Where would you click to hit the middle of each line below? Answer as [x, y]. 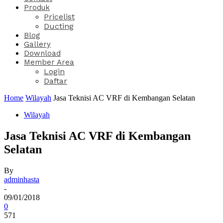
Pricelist [59, 17]
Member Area [49, 62]
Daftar [56, 81]
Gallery [37, 44]
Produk [37, 7]
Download [42, 53]
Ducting [59, 26]
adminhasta [22, 179]
